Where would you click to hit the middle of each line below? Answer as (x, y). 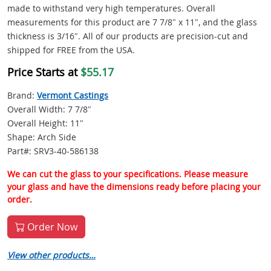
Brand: (22, 96)
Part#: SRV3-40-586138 (53, 151)
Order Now (51, 227)
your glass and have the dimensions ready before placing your (134, 187)
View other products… (51, 255)
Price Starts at (44, 72)
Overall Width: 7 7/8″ (49, 109)
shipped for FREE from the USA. (71, 50)
